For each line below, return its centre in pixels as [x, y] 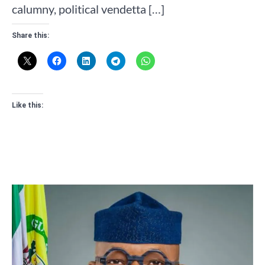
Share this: [30, 35]
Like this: [28, 105]
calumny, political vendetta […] [88, 9]
